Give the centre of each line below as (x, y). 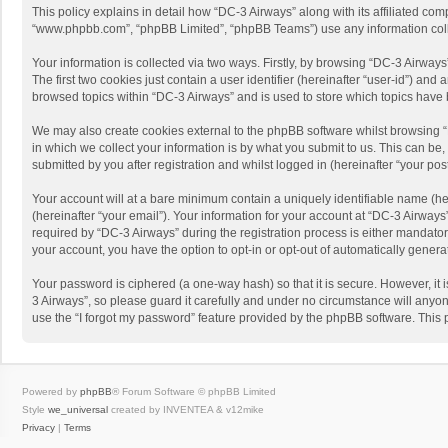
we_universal (78, 409)
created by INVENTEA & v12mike (186, 409)
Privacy (38, 427)
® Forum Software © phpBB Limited (194, 391)
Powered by (51, 391)
